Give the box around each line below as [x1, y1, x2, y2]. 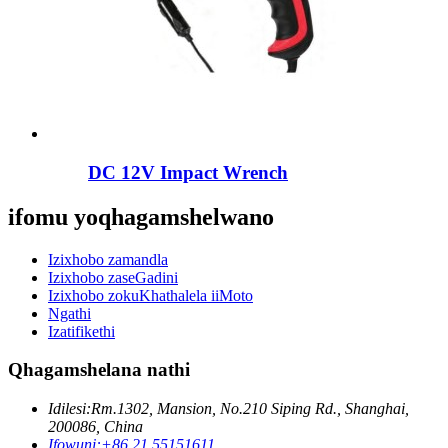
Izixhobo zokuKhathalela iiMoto [48, 286, 253, 304]
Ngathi [48, 304, 91, 322]
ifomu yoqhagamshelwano [8, 203, 274, 230]
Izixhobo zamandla [48, 250, 168, 268]
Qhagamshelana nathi [8, 359, 190, 381]
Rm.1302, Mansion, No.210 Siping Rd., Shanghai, [91, 400, 409, 418]
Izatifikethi [48, 322, 115, 340]
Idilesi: [48, 400, 91, 418]
